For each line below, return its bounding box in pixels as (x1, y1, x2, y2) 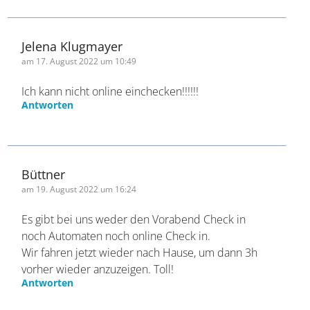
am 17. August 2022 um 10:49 (21, 134, 137, 146)
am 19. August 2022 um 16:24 (21, 262, 137, 274)
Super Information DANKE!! (21, 34, 155, 50)
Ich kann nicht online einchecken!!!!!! (21, 162, 199, 178)
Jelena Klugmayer (21, 116, 123, 134)
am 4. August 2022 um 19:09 (21, 6, 132, 18)
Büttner (21, 244, 66, 262)
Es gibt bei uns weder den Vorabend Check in (21, 290, 246, 306)
